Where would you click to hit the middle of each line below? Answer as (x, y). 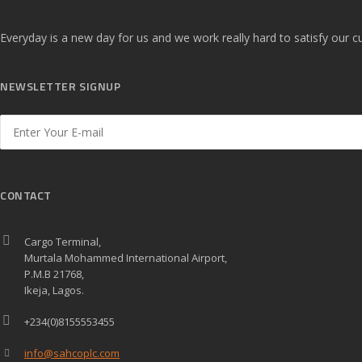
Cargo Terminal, (63, 242)
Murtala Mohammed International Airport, (126, 258)
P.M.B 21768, (54, 274)
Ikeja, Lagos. (54, 290)
